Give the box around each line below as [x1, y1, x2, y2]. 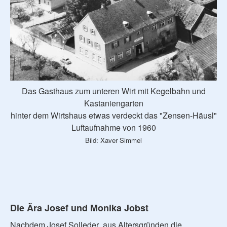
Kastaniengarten [84, 97, 143, 109]
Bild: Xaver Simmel [85, 135, 142, 145]
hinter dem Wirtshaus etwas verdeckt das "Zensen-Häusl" [10, 109, 217, 121]
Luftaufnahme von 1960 [71, 121, 156, 133]
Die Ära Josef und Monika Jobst [10, 201, 148, 214]
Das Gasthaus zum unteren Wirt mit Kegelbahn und [21, 85, 206, 97]
